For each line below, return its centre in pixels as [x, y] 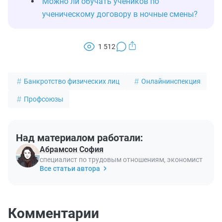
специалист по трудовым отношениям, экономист [121, 160]
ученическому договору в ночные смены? [120, 14]
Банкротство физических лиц [72, 81]
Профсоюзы [44, 99]
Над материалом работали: [80, 138]
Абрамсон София [72, 149]
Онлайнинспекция [171, 81]
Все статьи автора [70, 168]
